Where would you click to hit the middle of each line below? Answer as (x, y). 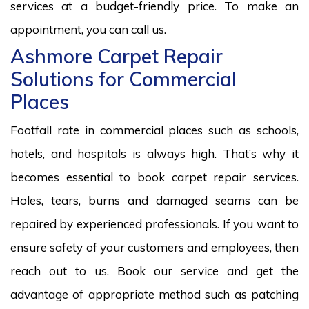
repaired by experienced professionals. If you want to (154, 223)
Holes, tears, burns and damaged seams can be (154, 200)
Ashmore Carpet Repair (117, 56)
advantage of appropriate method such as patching (154, 294)
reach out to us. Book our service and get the (154, 270)
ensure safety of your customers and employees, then (154, 247)
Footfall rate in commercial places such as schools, (154, 130)
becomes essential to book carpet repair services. (154, 177)
